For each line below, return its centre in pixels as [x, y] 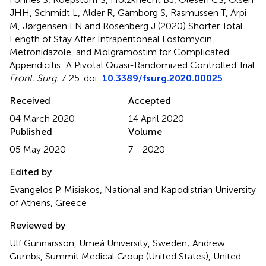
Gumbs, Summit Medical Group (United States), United [125, 256]
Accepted [150, 100]
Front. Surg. [34, 78]
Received [30, 100]
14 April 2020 [156, 118]
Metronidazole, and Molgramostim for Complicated [119, 52]
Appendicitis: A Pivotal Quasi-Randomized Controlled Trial [132, 65]
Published [31, 131]
